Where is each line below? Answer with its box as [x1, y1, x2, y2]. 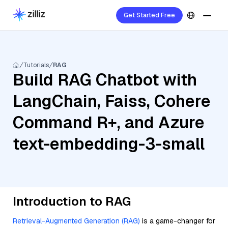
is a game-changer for [140, 216, 215, 225]
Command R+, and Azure [13, 112, 205, 133]
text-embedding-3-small [13, 133, 205, 154]
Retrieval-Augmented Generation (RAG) [13, 216, 140, 225]
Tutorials [23, 61, 49, 69]
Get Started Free [124, 11, 175, 19]
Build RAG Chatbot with [13, 69, 197, 90]
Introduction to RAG [13, 193, 131, 209]
